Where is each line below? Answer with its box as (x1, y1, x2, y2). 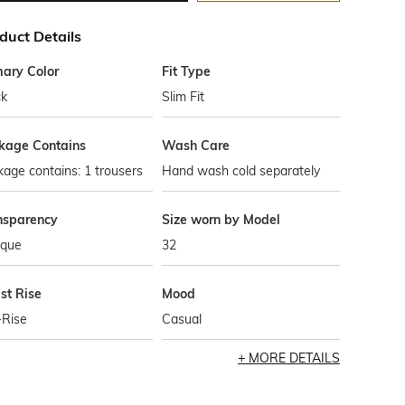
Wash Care (162, 137, 231, 154)
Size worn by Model (162, 212, 281, 228)
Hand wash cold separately (162, 163, 321, 179)
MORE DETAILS (248, 350, 340, 366)
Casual (162, 311, 202, 327)
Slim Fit (162, 89, 205, 105)
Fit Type (162, 63, 212, 80)
